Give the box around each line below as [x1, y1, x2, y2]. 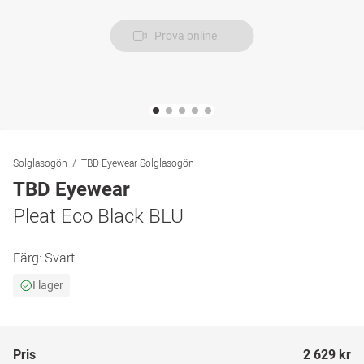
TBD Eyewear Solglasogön [81, 156, 194, 169]
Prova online [154, 29, 217, 42]
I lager [32, 279, 63, 292]
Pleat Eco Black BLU [13, 202, 184, 228]
